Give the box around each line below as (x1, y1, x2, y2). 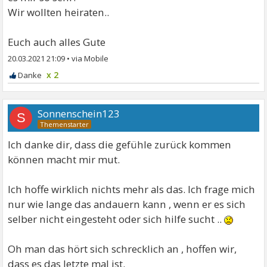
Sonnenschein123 (38, 106, 120, 120)
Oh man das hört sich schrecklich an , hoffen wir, (8, 241, 237, 256)
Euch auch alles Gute (8, 35, 106, 49)
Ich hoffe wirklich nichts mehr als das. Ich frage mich (8, 182, 256, 196)
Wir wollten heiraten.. (8, 5, 110, 19)
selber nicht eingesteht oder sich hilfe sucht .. (8, 212, 225, 226)
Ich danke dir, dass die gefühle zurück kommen (8, 137, 232, 151)
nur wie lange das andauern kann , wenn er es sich (8, 197, 246, 211)
